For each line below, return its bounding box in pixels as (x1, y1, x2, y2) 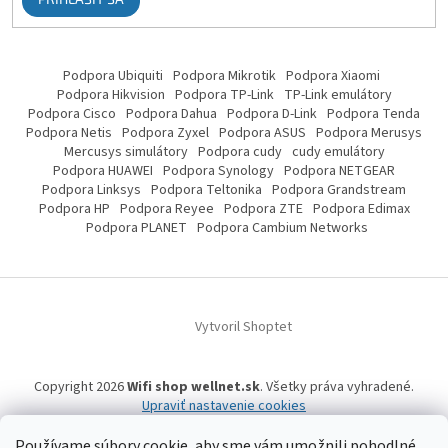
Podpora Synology (163, 161, 274, 182)
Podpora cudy (197, 142, 282, 163)
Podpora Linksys (42, 180, 141, 201)
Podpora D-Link (227, 104, 317, 125)
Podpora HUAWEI (53, 161, 153, 182)
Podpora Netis (26, 123, 112, 144)
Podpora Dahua (126, 104, 217, 125)
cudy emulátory (291, 142, 385, 163)
